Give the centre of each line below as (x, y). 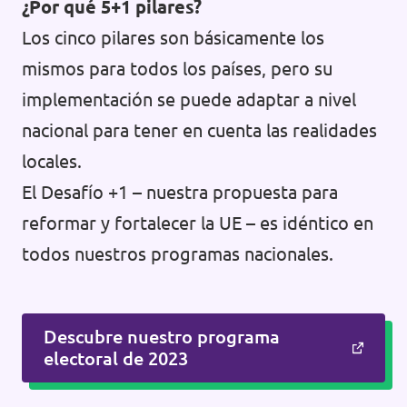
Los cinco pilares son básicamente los (173, 38)
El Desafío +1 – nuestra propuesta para (180, 193)
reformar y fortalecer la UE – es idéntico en (198, 223)
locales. (52, 162)
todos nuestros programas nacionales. (178, 254)
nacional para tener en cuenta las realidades (199, 131)
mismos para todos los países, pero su (177, 69)
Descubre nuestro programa (162, 337)
